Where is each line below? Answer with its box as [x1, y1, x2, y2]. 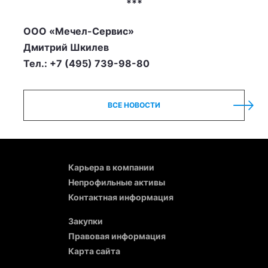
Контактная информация [68, 192, 173, 202]
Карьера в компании [68, 162, 154, 172]
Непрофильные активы [68, 177, 165, 187]
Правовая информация [68, 231, 166, 241]
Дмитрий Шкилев [23, 41, 109, 53]
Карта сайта [68, 246, 120, 256]
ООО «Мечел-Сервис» [23, 25, 134, 37]
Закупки [68, 216, 103, 226]
